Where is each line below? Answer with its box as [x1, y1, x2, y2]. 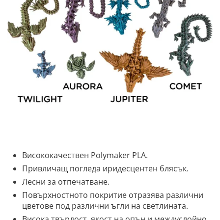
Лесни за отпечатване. [22, 176, 110, 188]
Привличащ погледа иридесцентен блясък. [22, 163, 189, 174]
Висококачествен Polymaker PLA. [22, 150, 148, 161]
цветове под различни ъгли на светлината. [22, 200, 188, 212]
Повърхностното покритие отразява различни [22, 190, 203, 201]
